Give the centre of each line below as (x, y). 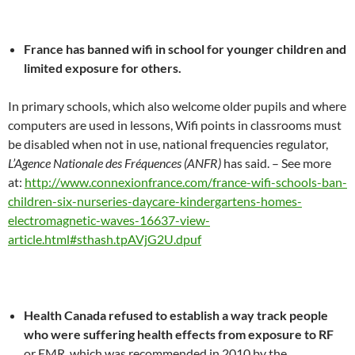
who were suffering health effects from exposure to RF (179, 334)
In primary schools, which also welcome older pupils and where (177, 106)
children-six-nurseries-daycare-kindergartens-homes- (155, 201)
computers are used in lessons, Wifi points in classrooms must (175, 125)
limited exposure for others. (103, 68)
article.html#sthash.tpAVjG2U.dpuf (105, 239)
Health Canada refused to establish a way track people (176, 315)
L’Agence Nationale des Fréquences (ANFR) (115, 163)
